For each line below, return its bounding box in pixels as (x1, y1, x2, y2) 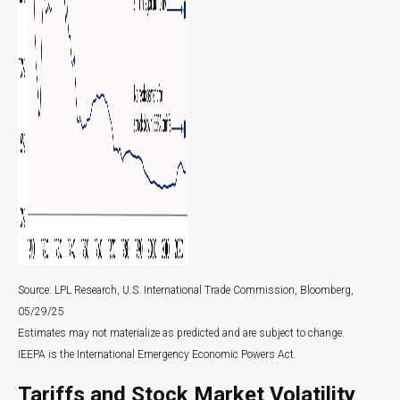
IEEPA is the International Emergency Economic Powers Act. (18, 347, 296, 361)
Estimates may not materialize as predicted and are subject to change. (18, 326, 345, 339)
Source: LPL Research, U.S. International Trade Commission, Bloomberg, (18, 283, 354, 296)
